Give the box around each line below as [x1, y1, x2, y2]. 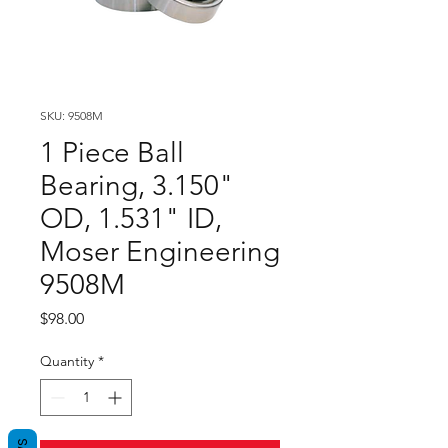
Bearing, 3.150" [40, 169, 234, 202]
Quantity [40, 352, 94, 370]
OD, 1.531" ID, [40, 202, 222, 235]
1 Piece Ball [40, 136, 184, 169]
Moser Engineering [40, 235, 280, 268]
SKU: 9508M [40, 108, 103, 123]
